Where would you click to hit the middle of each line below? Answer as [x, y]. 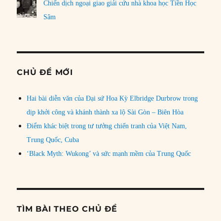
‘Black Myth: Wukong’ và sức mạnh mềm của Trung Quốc [109, 154]
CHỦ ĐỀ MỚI [45, 73]
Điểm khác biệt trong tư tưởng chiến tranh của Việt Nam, [107, 126]
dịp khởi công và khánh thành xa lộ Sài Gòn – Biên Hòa [105, 112]
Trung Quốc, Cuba [53, 140]
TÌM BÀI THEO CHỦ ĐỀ [67, 209]
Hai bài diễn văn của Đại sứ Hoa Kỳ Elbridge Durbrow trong [112, 99]
